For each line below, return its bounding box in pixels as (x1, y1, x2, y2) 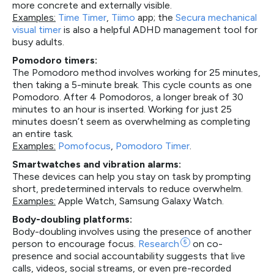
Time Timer (58, 12, 106, 23)
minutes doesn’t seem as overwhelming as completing (12, 116, 250, 127)
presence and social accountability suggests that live (12, 250, 245, 262)
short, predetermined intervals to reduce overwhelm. (12, 183, 243, 194)
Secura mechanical (176, 12, 257, 23)
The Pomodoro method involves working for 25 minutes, (12, 67, 261, 78)
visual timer (12, 24, 61, 35)
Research (138, 238, 179, 250)
